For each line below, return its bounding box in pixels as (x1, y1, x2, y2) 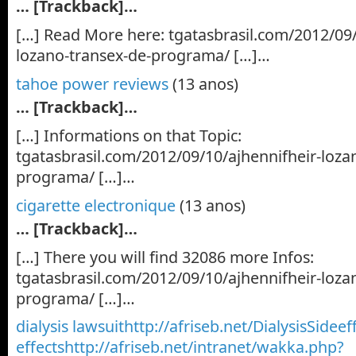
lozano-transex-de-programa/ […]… (16, 44, 270, 66)
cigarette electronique (16, 194, 176, 216)
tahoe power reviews (16, 72, 168, 95)
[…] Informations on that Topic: (16, 124, 242, 146)
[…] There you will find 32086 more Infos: (16, 246, 314, 268)
